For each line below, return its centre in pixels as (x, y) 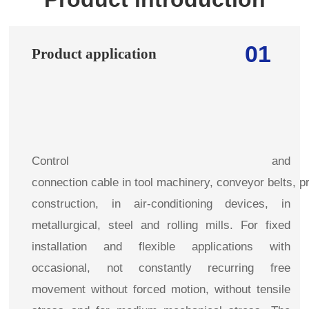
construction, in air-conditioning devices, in (161, 203)
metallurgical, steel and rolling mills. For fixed (161, 225)
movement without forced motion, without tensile (161, 289)
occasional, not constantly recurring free (161, 268)
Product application (94, 53)
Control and (161, 161)
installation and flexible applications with (161, 246)
